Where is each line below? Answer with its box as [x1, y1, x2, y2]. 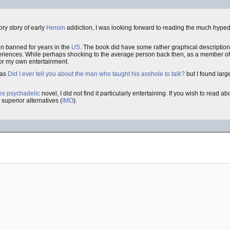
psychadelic [7, 90, 40, 97]
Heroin [46, 24, 65, 31]
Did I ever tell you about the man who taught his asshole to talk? [8, 70, 185, 78]
